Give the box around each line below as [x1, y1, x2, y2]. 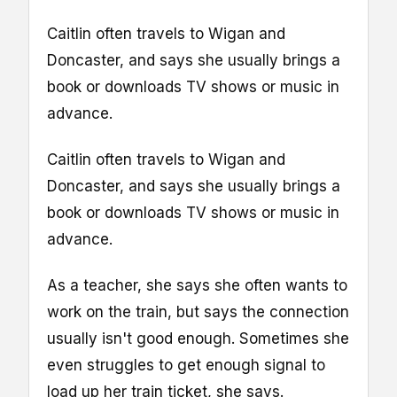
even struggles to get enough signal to [47, 356, 325, 375]
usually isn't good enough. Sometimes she [47, 330, 349, 348]
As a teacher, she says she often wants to [47, 276, 347, 295]
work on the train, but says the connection [47, 303, 349, 322]
